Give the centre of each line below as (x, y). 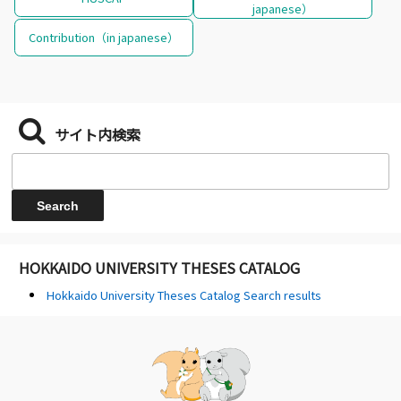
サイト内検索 (98, 134)
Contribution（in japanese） (104, 37)
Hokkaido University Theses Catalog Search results (183, 295)
